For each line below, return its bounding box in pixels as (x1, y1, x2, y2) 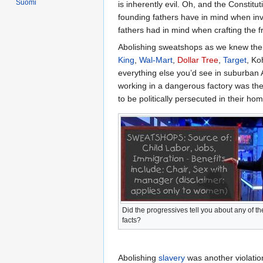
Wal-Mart (139, 55, 173, 65)
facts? (122, 215, 141, 224)
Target (223, 55, 247, 65)
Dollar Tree (177, 55, 218, 65)
